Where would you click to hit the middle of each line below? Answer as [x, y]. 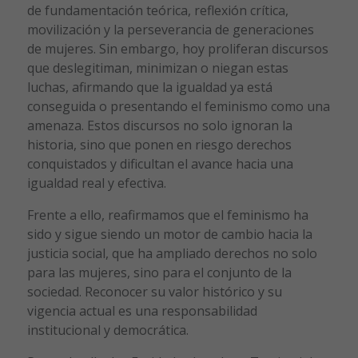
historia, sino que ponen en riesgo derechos [159, 144]
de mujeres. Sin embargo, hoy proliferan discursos [177, 48]
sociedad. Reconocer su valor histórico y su [154, 291]
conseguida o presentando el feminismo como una [178, 106]
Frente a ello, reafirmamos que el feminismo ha [167, 215]
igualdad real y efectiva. [96, 183]
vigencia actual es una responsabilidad [142, 310]
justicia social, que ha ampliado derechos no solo [172, 253]
